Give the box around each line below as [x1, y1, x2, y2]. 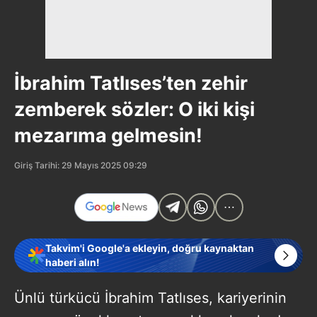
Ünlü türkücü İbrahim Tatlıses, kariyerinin [14, 289, 287, 306]
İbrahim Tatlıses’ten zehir [14, 71, 248, 95]
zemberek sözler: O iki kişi [14, 97, 255, 121]
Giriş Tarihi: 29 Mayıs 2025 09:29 [14, 159, 147, 171]
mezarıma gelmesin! [14, 123, 202, 147]
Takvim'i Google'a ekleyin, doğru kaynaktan [45, 241, 254, 254]
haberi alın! [45, 255, 100, 268]
